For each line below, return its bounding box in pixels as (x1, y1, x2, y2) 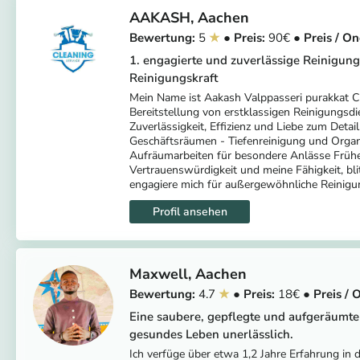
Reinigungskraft (129, 69, 218, 86)
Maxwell (129, 264, 188, 284)
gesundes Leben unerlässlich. (129, 325, 293, 342)
